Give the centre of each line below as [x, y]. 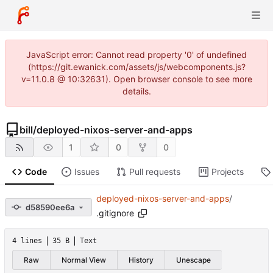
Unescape [193, 260]
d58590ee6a [50, 207]
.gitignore [115, 213]
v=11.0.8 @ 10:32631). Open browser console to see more [136, 79]
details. [136, 91]
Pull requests [154, 172]
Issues [87, 172]
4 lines [27, 241]
